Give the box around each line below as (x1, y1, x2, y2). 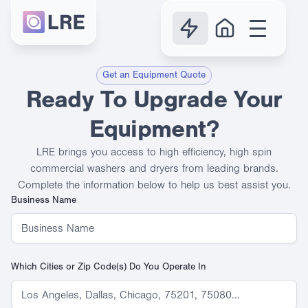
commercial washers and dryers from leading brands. (30, 162, 278, 175)
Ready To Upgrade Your (25, 85, 283, 113)
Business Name (11, 195, 76, 206)
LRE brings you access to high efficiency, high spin (36, 146, 272, 158)
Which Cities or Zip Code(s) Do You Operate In (11, 261, 206, 272)
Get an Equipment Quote (102, 69, 206, 80)
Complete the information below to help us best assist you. (17, 179, 291, 191)
